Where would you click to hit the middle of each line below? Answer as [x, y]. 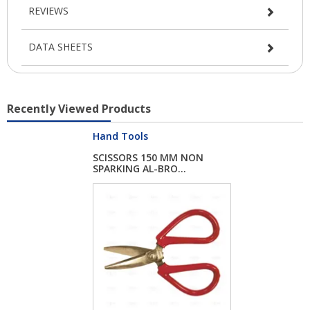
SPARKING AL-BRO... [139, 169]
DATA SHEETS [61, 46]
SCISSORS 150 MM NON [148, 158]
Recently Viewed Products [79, 108]
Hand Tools [120, 136]
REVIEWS [48, 10]
